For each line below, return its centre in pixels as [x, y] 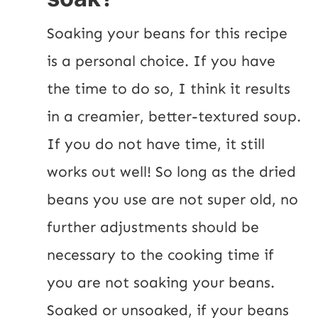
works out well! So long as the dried [171, 171]
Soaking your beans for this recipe [167, 33]
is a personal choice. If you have [161, 61]
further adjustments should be [153, 227]
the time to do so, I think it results [169, 88]
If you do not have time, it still [156, 144]
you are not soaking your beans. [161, 282]
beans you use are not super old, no [172, 199]
